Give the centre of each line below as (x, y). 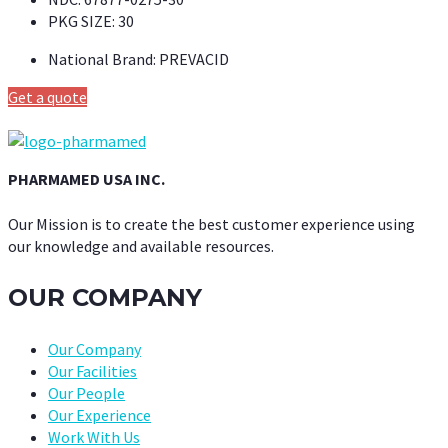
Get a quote (47, 97)
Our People (86, 392)
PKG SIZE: (81, 21)
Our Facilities (92, 370)
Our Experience (99, 414)
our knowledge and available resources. (141, 245)
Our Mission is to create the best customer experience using (211, 223)
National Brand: (102, 59)
